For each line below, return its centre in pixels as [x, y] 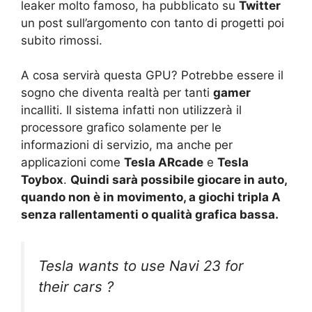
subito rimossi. [62, 40]
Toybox [42, 180]
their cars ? [76, 286]
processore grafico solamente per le [121, 128]
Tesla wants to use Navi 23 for [141, 265]
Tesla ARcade [164, 163]
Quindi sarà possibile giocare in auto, [179, 180]
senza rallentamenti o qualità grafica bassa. [150, 215]
